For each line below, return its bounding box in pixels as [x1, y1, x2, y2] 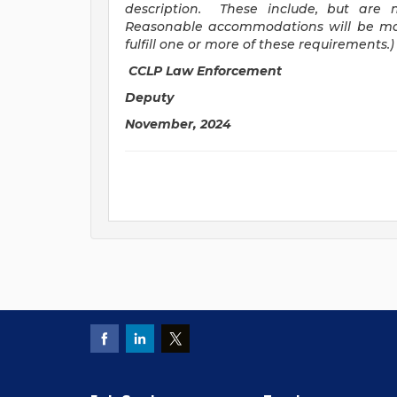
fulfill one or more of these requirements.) [125, 36, 394, 52]
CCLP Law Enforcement [128, 63, 282, 79]
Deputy [125, 90, 174, 105]
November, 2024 [125, 116, 231, 132]
